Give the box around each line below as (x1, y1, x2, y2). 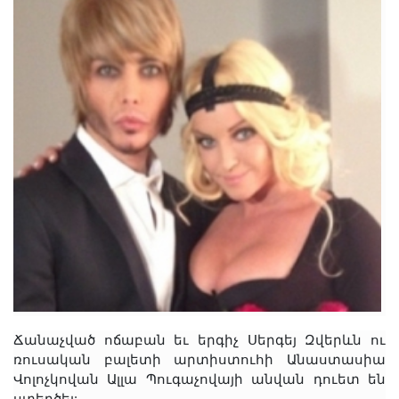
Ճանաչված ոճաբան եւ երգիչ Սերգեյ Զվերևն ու (13, 331, 386, 349)
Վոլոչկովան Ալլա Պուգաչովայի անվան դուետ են (13, 370, 386, 388)
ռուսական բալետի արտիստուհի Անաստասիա (13, 351, 386, 369)
